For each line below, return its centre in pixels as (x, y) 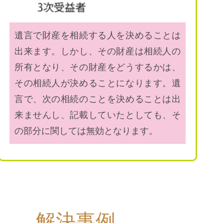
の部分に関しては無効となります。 (86, 131)
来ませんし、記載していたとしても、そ (97, 115)
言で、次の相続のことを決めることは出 (97, 99)
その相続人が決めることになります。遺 (97, 83)
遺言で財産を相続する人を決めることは (97, 35)
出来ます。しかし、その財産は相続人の (97, 51)
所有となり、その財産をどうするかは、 (97, 67)
